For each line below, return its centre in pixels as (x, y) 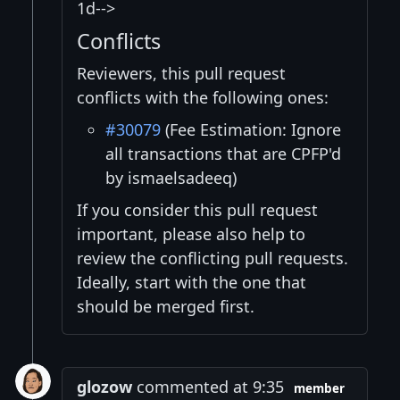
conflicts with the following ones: (203, 98)
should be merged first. (166, 307)
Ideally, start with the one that (192, 283)
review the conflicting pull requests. (212, 258)
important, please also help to (191, 234)
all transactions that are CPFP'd (223, 154)
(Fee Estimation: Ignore (251, 130)
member (320, 389)
